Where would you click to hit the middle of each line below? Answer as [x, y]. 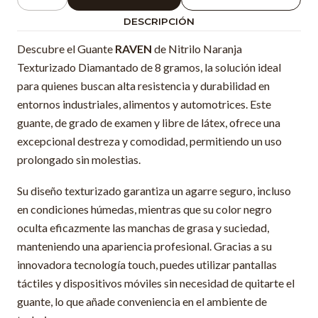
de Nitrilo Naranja [197, 49]
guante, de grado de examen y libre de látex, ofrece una [149, 122]
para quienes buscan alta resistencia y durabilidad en [143, 86]
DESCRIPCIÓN [159, 21]
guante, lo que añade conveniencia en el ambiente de [142, 301]
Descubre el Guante [65, 49]
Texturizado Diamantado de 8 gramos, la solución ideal [149, 67]
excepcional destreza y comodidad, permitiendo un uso [149, 141]
